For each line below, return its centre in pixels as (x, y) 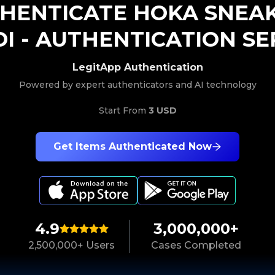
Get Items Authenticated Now (133, 146)
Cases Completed (196, 246)
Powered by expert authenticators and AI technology (137, 85)
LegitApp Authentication (137, 67)
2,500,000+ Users (72, 246)
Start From (123, 110)
